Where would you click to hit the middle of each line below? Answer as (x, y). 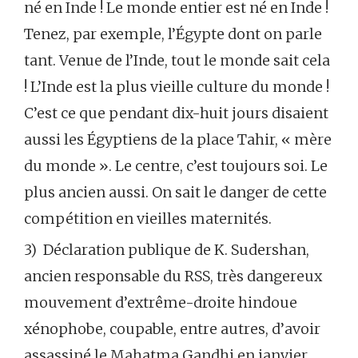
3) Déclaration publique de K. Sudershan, (167, 249)
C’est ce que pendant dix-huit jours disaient (176, 113)
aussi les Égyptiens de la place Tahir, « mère (178, 139)
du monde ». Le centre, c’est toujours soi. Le (176, 165)
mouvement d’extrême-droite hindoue (161, 302)
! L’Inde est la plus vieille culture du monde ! (177, 86)
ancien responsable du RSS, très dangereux (173, 276)
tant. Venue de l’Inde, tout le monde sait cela (177, 60)
